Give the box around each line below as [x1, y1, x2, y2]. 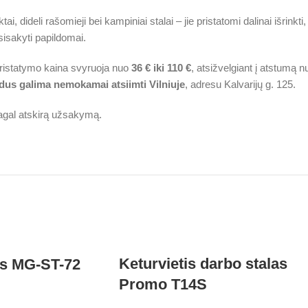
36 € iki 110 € [131, 62, 191, 74]
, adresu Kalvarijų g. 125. [185, 78, 296, 91]
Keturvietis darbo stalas [119, 255, 287, 273]
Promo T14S [119, 276, 207, 294]
